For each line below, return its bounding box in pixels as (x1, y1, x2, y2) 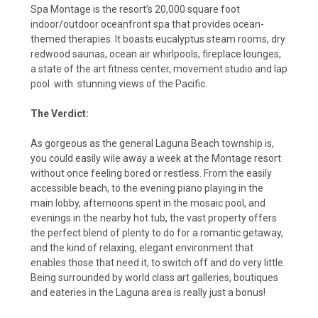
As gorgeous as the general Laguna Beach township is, (31, 137, 274, 149)
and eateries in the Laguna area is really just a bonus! (31, 286, 265, 298)
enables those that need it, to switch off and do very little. (31, 256, 285, 268)
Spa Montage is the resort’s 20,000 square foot (31, 3, 240, 15)
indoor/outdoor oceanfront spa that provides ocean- (31, 18, 264, 30)
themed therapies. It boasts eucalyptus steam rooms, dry (31, 33, 285, 45)
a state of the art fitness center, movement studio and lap (31, 62, 287, 75)
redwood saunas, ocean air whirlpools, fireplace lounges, (31, 48, 281, 60)
